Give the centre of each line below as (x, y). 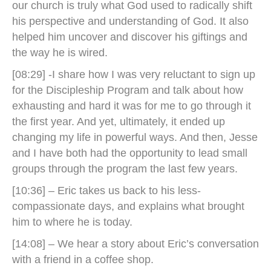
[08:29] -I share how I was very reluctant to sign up (134, 74)
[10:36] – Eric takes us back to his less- (106, 191)
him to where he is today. (72, 222)
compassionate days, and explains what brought (128, 206)
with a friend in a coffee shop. (83, 260)
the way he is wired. (61, 53)
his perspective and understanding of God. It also (130, 21)
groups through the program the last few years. (125, 169)
